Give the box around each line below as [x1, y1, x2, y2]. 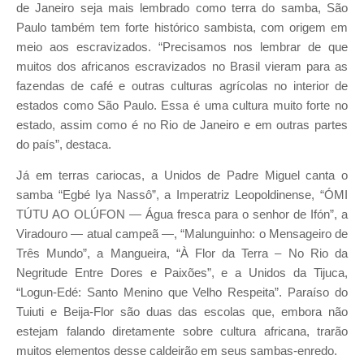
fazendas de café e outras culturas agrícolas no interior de [16, 79, 348, 93]
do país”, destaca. [16, 137, 111, 151]
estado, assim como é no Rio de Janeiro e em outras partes [16, 118, 348, 132]
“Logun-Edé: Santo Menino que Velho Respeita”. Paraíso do [16, 286, 348, 300]
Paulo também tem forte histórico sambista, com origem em [16, 20, 348, 34]
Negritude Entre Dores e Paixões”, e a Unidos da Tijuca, [16, 266, 348, 280]
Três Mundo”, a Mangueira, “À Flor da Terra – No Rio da [16, 247, 348, 261]
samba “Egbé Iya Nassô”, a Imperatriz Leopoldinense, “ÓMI [16, 188, 348, 202]
